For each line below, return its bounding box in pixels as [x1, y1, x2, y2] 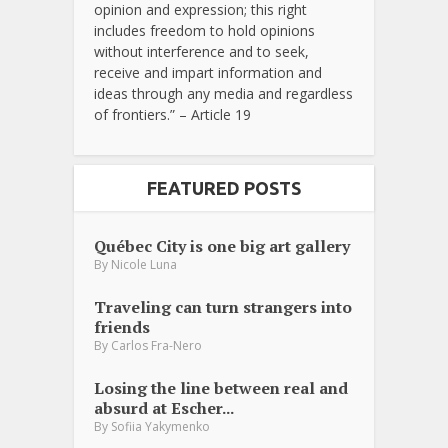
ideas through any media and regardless [94, 83, 353, 103]
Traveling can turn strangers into [94, 295, 352, 318]
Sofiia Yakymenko [111, 417, 210, 435]
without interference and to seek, [94, 41, 309, 61]
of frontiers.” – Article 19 [94, 104, 251, 124]
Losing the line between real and [94, 376, 348, 399]
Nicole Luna [111, 255, 177, 273]
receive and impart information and [94, 62, 322, 82]
